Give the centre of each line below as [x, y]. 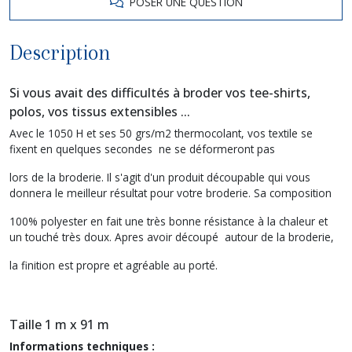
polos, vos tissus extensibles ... [100, 111]
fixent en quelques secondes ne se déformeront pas [142, 148]
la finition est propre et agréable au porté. [114, 265]
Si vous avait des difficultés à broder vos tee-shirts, [160, 92]
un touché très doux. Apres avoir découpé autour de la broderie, [172, 236]
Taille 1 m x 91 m [59, 324]
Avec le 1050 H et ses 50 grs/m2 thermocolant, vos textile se [161, 133]
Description [60, 52]
